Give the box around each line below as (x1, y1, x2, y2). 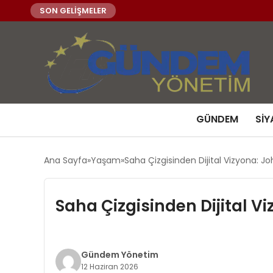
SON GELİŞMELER (40, 5, 107, 16)
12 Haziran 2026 (80, 261, 138, 272)
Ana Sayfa (44, 154, 87, 166)
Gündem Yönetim (80, 249, 158, 261)
